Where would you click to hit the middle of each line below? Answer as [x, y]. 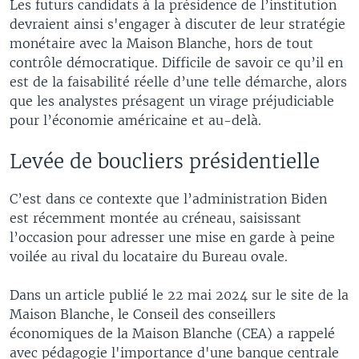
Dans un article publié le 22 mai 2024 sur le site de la [179, 295]
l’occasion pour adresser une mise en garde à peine [172, 237]
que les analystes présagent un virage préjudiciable [172, 101]
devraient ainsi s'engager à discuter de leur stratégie [177, 24]
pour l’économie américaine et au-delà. [135, 120]
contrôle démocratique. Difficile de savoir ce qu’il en [176, 63]
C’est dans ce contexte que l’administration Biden [168, 199]
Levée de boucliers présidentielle [165, 161]
